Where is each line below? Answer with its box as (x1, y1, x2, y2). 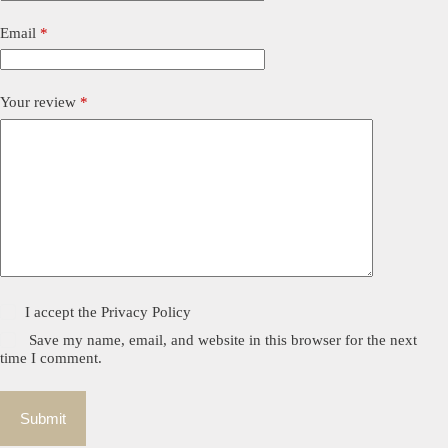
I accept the (25, 303, 102, 320)
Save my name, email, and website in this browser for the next (29, 331, 418, 348)
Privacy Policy (101, 303, 192, 320)
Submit (20, 409, 66, 427)
